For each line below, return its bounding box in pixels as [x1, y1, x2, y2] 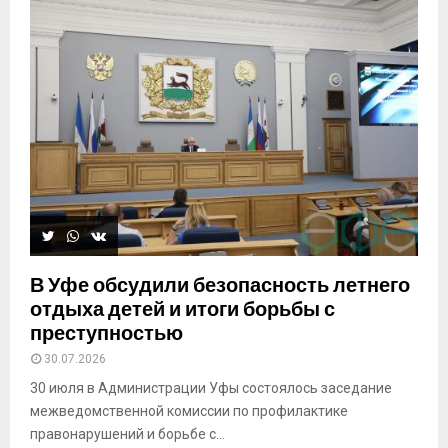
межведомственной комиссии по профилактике [30, 403, 348, 420]
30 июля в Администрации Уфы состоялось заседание [30, 380, 392, 397]
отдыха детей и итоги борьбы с [30, 297, 335, 322]
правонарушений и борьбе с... [30, 426, 225, 443]
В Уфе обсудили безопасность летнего [30, 273, 410, 298]
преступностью [30, 321, 183, 346]
